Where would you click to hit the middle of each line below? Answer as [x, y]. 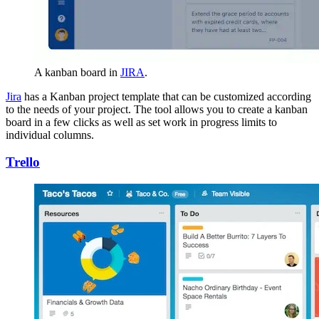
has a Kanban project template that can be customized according [166, 96]
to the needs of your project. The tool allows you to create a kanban [157, 109]
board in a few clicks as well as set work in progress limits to [141, 122]
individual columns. [51, 135]
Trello [23, 162]
